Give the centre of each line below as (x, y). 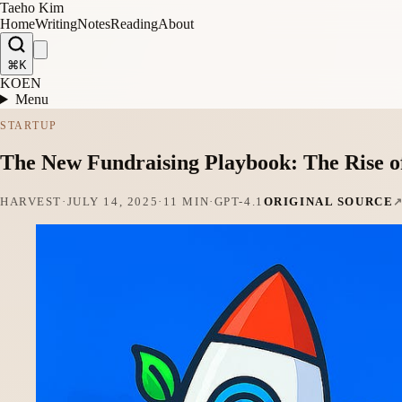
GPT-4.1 (239, 202)
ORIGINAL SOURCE (328, 202)
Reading (134, 24)
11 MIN (186, 202)
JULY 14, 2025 (113, 202)
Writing (56, 24)
